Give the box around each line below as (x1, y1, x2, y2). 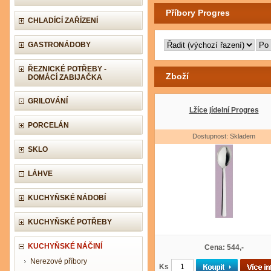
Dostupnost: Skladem (192, 132, 255, 140)
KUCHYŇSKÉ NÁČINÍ (28, 242, 102, 250)
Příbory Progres (166, 8, 230, 18)
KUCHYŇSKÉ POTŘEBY (28, 218, 112, 226)
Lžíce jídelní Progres (189, 106, 259, 114)
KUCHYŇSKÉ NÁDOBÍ (28, 194, 106, 202)
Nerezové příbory (30, 257, 87, 266)
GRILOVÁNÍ (28, 97, 68, 105)
